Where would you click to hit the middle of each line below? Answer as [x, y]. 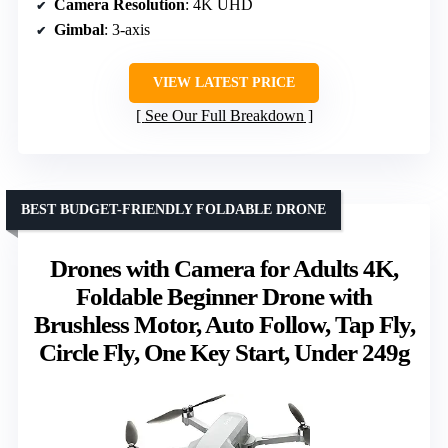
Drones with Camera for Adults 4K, [224, 269]
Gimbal [79, 30]
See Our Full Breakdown [224, 116]
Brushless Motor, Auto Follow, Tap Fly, [224, 325]
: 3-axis [127, 30]
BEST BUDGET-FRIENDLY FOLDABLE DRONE [173, 210]
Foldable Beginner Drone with [224, 297]
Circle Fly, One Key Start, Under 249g [224, 353]
